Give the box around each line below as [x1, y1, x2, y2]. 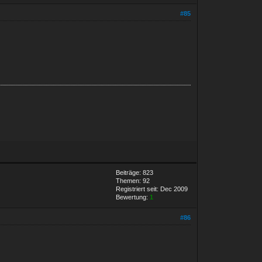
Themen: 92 [116, 177, 150, 184]
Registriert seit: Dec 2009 [116, 185, 188, 192]
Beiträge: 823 [116, 168, 154, 176]
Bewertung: [116, 193, 150, 201]
